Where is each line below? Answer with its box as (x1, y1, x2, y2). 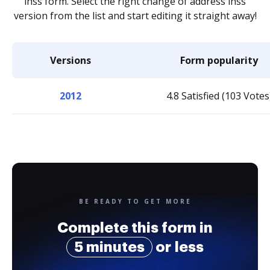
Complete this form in (57, 221, 213, 235)
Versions (49, 54, 91, 67)
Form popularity (180, 54, 258, 67)
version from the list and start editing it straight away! (13, 9, 257, 22)
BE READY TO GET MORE (78, 197, 192, 206)
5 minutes (74, 240, 145, 254)
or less (152, 240, 204, 254)
